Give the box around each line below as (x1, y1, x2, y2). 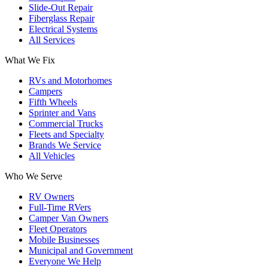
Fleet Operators (29, 223, 87, 234)
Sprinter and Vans (29, 107, 96, 118)
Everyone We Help (29, 255, 101, 266)
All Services (29, 34, 75, 45)
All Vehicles (29, 150, 75, 161)
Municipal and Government (29, 245, 133, 255)
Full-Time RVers (29, 202, 91, 212)
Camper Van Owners (29, 212, 108, 223)
